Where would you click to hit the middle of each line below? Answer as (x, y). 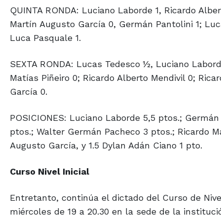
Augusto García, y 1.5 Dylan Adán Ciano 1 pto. (106, 145)
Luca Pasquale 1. (45, 38)
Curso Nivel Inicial (50, 171)
